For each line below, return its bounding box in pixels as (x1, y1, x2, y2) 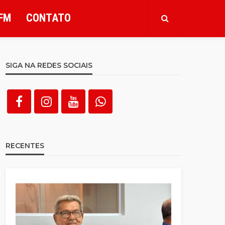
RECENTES (6, 141, 44, 150)
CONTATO (26, 12, 71, 24)
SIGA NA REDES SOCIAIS (6, 61, 92, 70)
